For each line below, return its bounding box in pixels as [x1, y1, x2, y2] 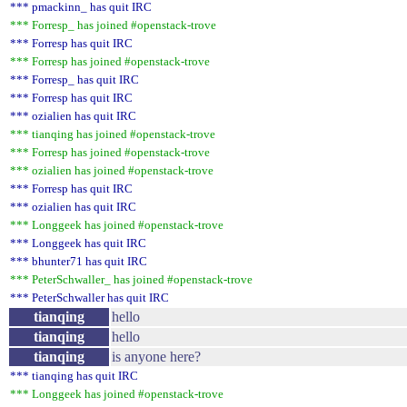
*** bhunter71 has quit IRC [10, 254, 147, 268]
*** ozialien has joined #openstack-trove [10, 164, 213, 177]
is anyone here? [112, 349, 201, 364]
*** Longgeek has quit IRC [10, 236, 146, 250]
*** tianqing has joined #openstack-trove [10, 127, 215, 141]
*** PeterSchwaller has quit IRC [10, 291, 169, 304]
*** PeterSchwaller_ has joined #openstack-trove [10, 273, 253, 286]
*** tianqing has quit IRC [10, 369, 138, 382]
